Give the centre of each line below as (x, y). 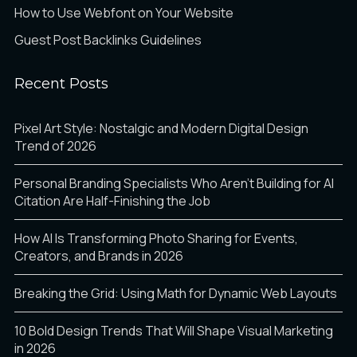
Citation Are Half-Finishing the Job (112, 201)
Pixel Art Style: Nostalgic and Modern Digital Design (161, 129)
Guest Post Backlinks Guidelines (108, 40)
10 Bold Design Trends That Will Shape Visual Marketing (174, 331)
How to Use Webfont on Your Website (124, 13)
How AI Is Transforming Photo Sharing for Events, (156, 239)
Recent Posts (61, 84)
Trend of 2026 (55, 146)
